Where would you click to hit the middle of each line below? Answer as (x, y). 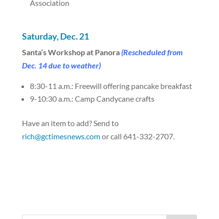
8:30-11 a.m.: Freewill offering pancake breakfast (111, 86)
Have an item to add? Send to (70, 123)
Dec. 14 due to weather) (61, 65)
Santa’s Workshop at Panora (71, 52)
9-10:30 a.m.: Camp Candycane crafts (92, 99)
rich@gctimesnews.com (61, 136)
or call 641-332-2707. (137, 136)
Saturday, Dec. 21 (55, 36)
